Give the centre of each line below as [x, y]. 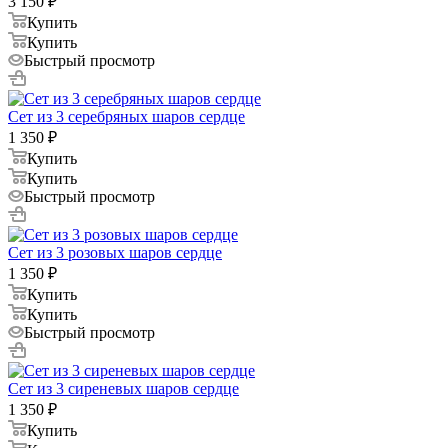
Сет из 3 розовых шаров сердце [115, 252]
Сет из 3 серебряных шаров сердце [126, 116]
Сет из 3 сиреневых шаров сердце [123, 388]
